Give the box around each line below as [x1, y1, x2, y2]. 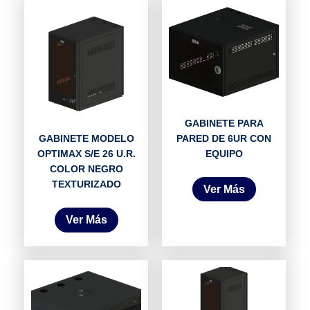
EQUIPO [205, 147, 243, 159]
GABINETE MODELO [38, 132, 134, 144]
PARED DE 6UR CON [176, 132, 271, 144]
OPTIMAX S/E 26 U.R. [37, 147, 136, 159]
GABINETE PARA [184, 117, 264, 129]
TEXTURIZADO [51, 178, 121, 190]
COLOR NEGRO [49, 163, 123, 174]
